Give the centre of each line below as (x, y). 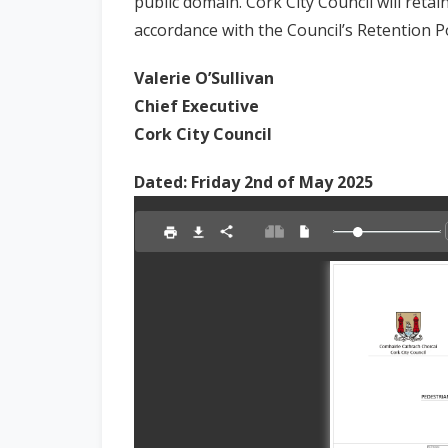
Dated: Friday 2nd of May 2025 (253, 181)
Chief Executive (196, 105)
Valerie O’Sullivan (204, 77)
